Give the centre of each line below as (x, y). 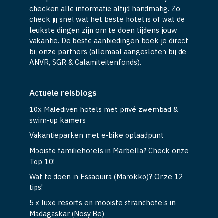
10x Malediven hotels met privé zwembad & (104, 109)
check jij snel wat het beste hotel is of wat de (107, 19)
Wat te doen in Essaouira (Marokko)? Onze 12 (106, 177)
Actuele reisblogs (63, 93)
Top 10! (42, 161)
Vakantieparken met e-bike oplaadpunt (96, 135)
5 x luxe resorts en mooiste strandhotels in (102, 202)
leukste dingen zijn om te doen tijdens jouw (103, 30)
